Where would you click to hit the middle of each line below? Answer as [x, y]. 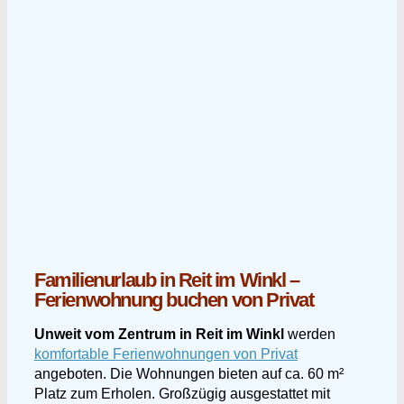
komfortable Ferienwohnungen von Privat [166, 354]
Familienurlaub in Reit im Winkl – [167, 280]
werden [310, 334]
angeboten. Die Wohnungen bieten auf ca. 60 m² [189, 374]
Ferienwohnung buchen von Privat [174, 300]
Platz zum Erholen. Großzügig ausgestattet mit [182, 394]
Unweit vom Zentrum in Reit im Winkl [159, 334]
